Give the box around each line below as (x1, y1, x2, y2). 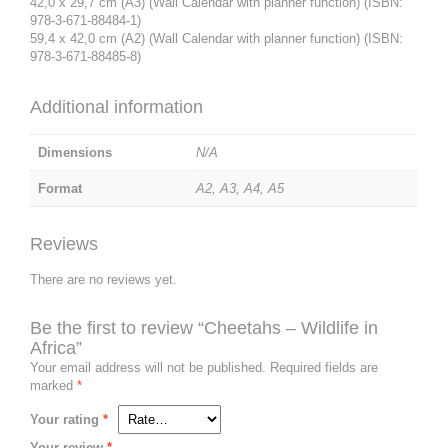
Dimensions (38, 145, 112, 160)
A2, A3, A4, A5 (196, 181, 284, 196)
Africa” (30, 338, 82, 358)
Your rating (30, 412, 103, 427)
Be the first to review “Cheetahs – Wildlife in (30, 318, 378, 338)
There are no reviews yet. (30, 272, 177, 287)
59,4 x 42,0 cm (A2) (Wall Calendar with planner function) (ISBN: (30, 31, 403, 46)
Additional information (30, 97, 203, 117)
